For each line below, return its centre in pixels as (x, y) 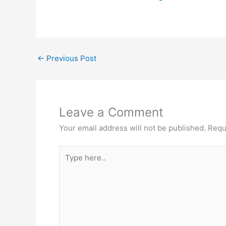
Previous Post (70, 58)
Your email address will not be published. (132, 128)
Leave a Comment (111, 112)
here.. (69, 163)
